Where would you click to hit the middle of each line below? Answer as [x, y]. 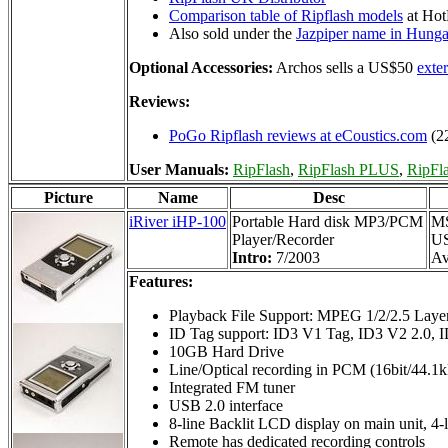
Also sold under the [232, 33]
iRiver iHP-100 [177, 221]
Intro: [254, 257]
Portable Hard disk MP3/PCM [327, 221]
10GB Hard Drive [226, 351]
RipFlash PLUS [348, 169]
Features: [161, 281]
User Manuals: [181, 169]
